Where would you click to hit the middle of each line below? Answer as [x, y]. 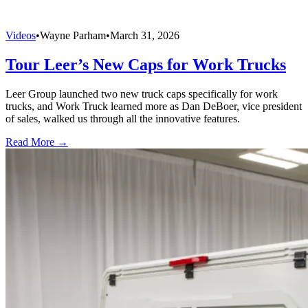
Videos [21, 35]
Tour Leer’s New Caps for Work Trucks [146, 64]
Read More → [37, 142]
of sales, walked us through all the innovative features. [123, 118]
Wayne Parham [73, 35]
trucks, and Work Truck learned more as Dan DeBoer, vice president [154, 106]
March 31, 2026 [145, 35]
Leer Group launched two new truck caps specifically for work [142, 93]
